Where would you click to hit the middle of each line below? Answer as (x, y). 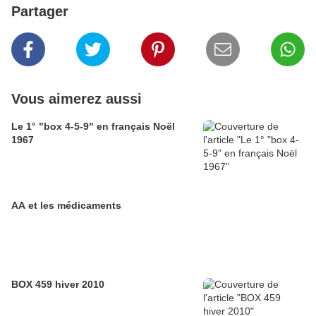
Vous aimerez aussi (77, 99)
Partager (40, 11)
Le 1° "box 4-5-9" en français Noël (93, 126)
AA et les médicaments (66, 205)
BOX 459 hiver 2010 (58, 284)
